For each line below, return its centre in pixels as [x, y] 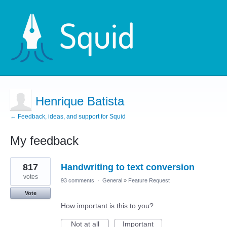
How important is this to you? [107, 206]
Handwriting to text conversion [128, 167]
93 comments [78, 180]
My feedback [44, 141]
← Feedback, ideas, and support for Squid [68, 117]
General [112, 180]
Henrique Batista [80, 101]
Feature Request [149, 180]
